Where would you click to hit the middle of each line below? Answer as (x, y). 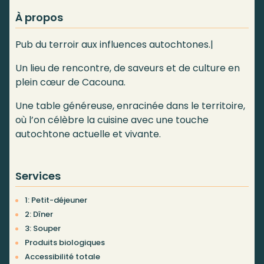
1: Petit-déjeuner (56, 200)
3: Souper (43, 229)
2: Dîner (39, 214)
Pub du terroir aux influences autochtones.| (114, 45)
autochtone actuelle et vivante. (88, 134)
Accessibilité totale (62, 257)
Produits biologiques (65, 243)
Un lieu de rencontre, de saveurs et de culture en (128, 68)
